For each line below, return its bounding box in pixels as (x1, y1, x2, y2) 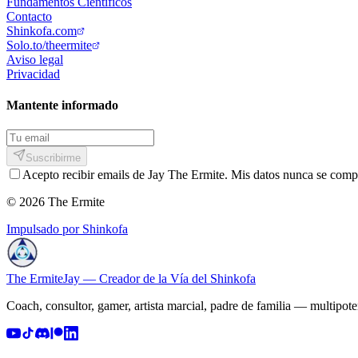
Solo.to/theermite (6, 38, 92, 52)
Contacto (6, 9, 52, 23)
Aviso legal (6, 52, 63, 66)
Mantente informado (6, 98, 118, 113)
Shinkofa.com (6, 23, 77, 38)
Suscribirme (26, 152, 81, 165)
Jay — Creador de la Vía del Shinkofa (63, 272, 256, 286)
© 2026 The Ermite (6, 195, 105, 209)
